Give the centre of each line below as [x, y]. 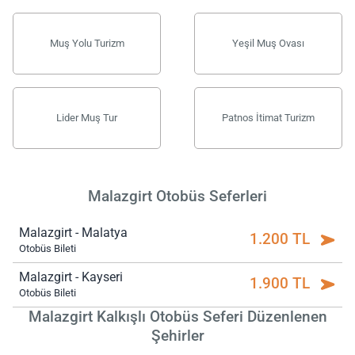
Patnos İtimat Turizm [268, 117]
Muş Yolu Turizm [87, 43]
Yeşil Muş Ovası [268, 43]
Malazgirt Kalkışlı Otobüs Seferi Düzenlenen [177, 316]
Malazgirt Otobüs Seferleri [177, 196]
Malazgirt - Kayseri [71, 277]
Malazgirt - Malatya [73, 232]
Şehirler [177, 335]
